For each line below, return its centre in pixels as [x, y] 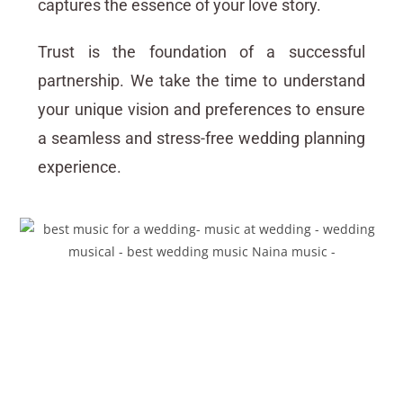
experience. [80, 167]
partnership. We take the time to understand [201, 81]
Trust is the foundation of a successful [201, 52]
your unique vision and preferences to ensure [201, 110]
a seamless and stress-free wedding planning [201, 139]
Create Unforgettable [201, 349]
